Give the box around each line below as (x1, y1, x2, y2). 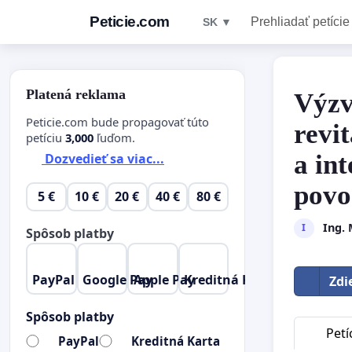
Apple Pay (133, 270, 195, 288)
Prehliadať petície (250, 15, 350, 28)
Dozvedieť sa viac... (42, 150, 164, 168)
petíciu (26, 129, 65, 145)
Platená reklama (26, 86, 126, 102)
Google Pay (82, 270, 153, 288)
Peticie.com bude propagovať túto (26, 113, 209, 130)
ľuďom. (93, 129, 135, 145)
